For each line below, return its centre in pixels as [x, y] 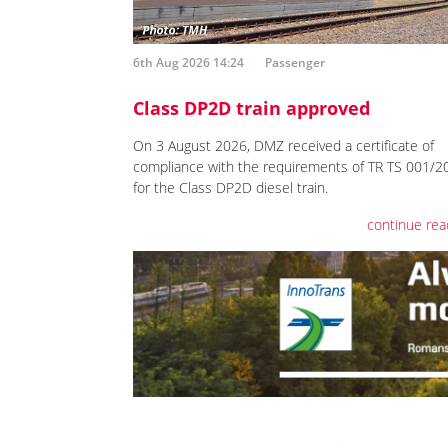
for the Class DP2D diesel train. [230, 188]
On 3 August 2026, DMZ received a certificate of [283, 146]
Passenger [295, 63]
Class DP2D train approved [251, 108]
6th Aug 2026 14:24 [188, 63]
